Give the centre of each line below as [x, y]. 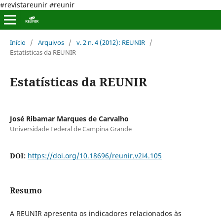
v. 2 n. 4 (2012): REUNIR [110, 42]
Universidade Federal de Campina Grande [71, 129]
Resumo [26, 190]
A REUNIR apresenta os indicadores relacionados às [95, 213]
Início [18, 42]
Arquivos [51, 42]
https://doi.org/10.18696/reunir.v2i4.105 [94, 155]
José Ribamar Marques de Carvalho [69, 118]
